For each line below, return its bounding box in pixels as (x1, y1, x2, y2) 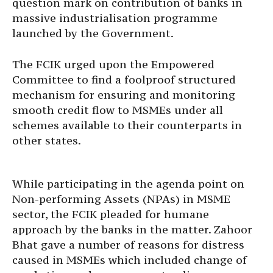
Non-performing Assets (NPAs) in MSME (12, 192, 230, 206)
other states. (12, 133, 81, 147)
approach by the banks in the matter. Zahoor (12, 222, 252, 236)
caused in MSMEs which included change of (12, 253, 247, 267)
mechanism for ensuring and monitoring (12, 88, 235, 102)
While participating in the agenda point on (12, 177, 244, 191)
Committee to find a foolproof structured (12, 73, 236, 87)
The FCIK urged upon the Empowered (12, 57, 214, 71)
